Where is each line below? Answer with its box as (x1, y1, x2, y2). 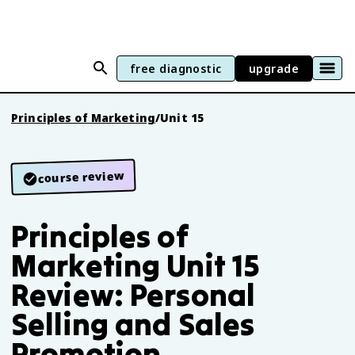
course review (37, 167, 125, 186)
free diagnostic (129, 60, 222, 76)
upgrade (248, 60, 299, 76)
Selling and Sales (11, 305, 255, 343)
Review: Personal (11, 276, 256, 314)
